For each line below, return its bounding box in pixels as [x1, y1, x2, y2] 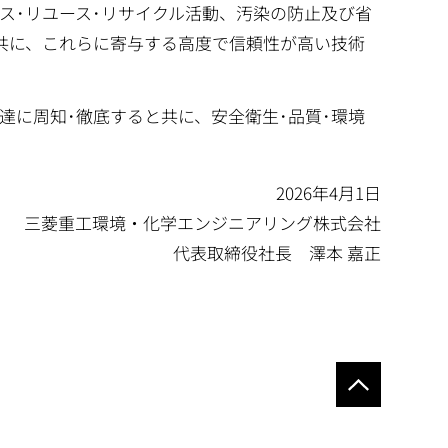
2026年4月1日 [275, 180, 381, 206]
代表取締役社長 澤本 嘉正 [172, 240, 381, 266]
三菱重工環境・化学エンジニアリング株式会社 [23, 210, 381, 236]
